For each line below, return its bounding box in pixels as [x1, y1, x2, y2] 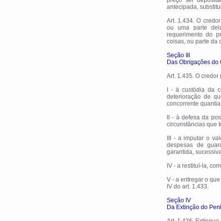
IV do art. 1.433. [167, 183, 209, 190]
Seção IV [167, 197, 191, 204]
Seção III [167, 52, 190, 59]
